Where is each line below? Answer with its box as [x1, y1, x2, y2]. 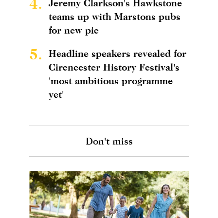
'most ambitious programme [49, 74, 173, 86]
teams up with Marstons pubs [49, 10, 181, 22]
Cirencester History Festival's [49, 61, 180, 73]
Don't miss [85, 135, 133, 146]
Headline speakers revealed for [49, 47, 186, 59]
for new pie [49, 24, 99, 36]
